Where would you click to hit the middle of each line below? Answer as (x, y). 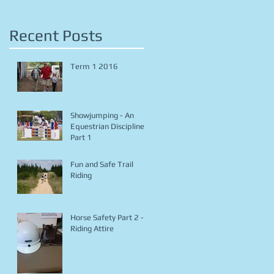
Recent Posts (56, 36)
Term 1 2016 (94, 67)
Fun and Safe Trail (102, 165)
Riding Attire (92, 229)
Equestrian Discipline (107, 127)
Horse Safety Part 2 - (107, 218)
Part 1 (81, 138)
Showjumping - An (102, 116)
